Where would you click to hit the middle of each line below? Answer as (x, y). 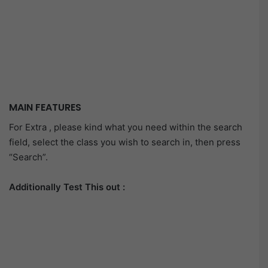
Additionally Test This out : (67, 187)
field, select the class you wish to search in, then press (125, 142)
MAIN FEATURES (45, 108)
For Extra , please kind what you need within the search (126, 127)
